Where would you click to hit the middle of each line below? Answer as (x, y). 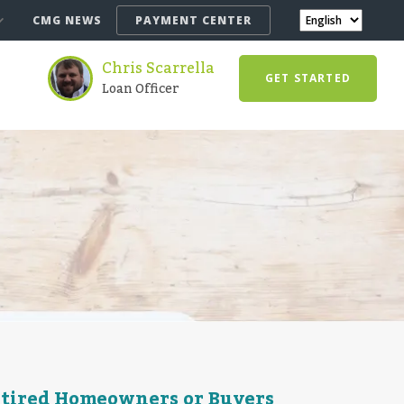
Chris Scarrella (158, 69)
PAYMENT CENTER (193, 20)
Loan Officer (140, 89)
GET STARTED (308, 78)
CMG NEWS (67, 20)
